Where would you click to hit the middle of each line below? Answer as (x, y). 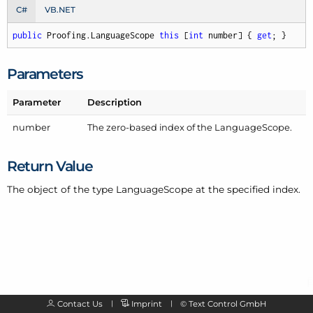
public (27, 35)
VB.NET (60, 9)
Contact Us (80, 304)
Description (115, 102)
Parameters (45, 73)
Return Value (50, 166)
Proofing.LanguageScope (100, 35)
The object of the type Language (85, 190)
